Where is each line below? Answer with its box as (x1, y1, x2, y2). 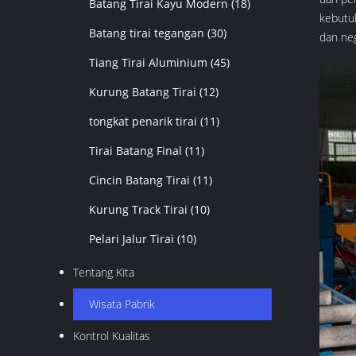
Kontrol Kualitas (73, 328, 150, 343)
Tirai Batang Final (89, 143, 182, 158)
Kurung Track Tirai (89, 202, 188, 217)
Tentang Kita (73, 265, 134, 280)
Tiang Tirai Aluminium (89, 55, 207, 70)
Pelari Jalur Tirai (89, 231, 174, 246)
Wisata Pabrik (89, 296, 155, 311)
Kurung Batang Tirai (89, 84, 196, 99)
